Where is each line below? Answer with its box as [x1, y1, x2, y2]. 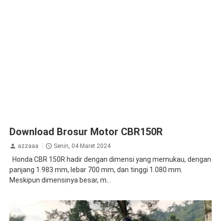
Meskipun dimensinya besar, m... [9, 176, 111, 184]
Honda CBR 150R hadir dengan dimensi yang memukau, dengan [9, 155, 211, 164]
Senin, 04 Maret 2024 [53, 142, 110, 149]
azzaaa [17, 142, 38, 149]
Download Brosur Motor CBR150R [9, 125, 163, 138]
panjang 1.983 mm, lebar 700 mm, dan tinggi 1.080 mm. [9, 166, 183, 174]
